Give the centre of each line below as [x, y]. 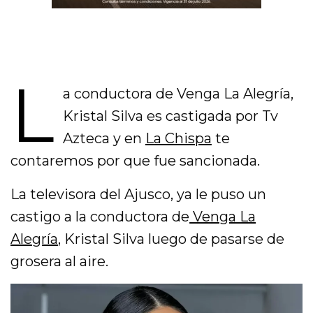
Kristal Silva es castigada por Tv [170, 116]
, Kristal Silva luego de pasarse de [172, 239]
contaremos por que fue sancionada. [136, 160]
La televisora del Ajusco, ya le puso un [139, 194]
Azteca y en [104, 138]
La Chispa [178, 138]
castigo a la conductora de [100, 216]
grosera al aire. [60, 261]
